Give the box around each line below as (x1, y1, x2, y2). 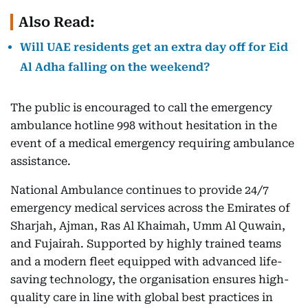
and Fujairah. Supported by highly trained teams (10, 237, 281, 251)
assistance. (10, 155, 71, 168)
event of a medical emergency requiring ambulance (10, 137, 294, 151)
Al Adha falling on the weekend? (20, 60, 210, 74)
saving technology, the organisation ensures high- (10, 273, 289, 287)
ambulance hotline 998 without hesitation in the (10, 119, 277, 133)
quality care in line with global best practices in (10, 291, 273, 305)
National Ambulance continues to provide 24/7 (10, 184, 269, 197)
